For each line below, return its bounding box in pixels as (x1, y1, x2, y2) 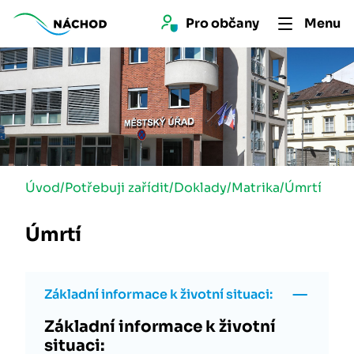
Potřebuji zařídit (65, 179, 169, 196)
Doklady (174, 179, 227, 196)
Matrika (232, 179, 280, 196)
